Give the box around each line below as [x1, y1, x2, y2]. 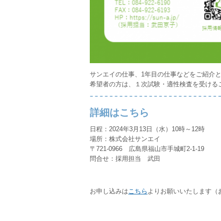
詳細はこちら [90, 107, 149, 118]
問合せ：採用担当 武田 [90, 155, 160, 162]
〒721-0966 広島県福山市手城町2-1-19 [90, 145, 204, 152]
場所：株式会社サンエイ [90, 135, 160, 143]
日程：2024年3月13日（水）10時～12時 [90, 125, 205, 133]
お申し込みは [90, 187, 128, 195]
